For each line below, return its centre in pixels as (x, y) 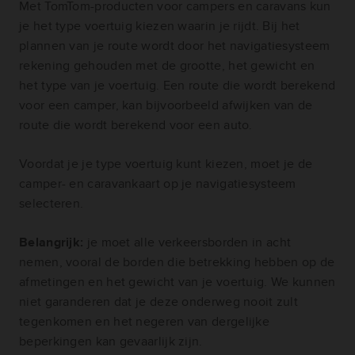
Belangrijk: (53, 242)
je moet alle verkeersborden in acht (189, 242)
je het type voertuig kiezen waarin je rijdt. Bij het (160, 26)
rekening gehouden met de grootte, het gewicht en (167, 66)
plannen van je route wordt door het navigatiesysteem (175, 46)
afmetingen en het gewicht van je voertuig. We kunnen (177, 282)
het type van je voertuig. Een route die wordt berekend (177, 86)
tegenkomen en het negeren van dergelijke (144, 322)
